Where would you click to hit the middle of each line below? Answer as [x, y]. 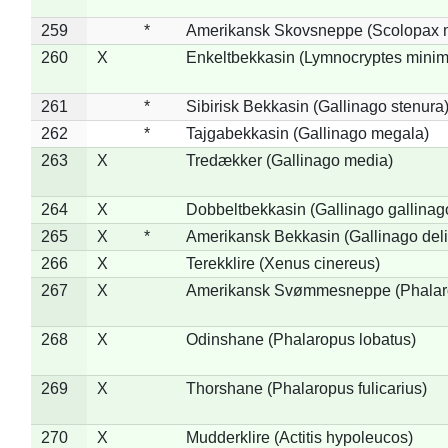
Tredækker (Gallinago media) [289, 160]
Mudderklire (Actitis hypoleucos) [299, 437]
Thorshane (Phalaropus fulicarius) [306, 388]
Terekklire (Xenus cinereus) [282, 263]
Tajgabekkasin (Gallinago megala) [307, 133]
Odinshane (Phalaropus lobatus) [300, 339]
